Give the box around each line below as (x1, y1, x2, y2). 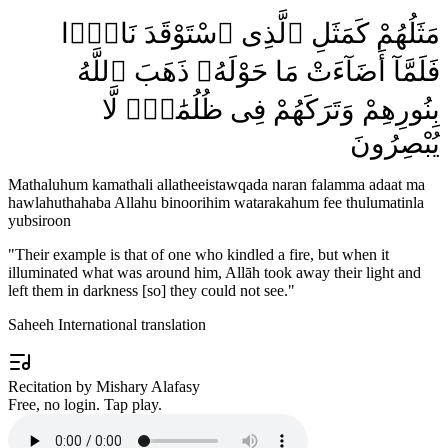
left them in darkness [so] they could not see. (8, 281, 288, 299)
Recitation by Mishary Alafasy (8, 377, 200, 395)
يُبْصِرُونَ (350, 127, 440, 159)
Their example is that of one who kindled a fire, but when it (15, 245, 389, 263)
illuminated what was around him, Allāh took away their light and (8, 263, 421, 281)
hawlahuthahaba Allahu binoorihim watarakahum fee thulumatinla (8, 193, 424, 211)
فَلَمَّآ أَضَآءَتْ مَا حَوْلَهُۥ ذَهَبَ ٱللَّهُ (77, 55, 440, 87)
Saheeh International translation (8, 315, 206, 333)
